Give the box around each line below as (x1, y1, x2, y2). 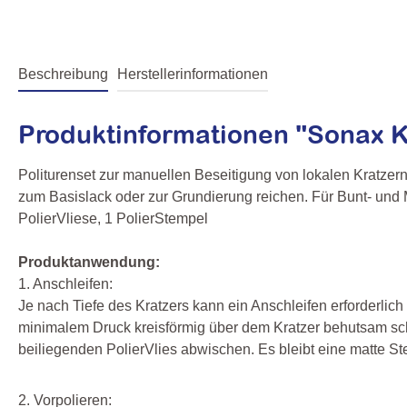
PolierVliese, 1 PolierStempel (18, 210, 208, 226)
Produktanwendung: (18, 253, 160, 270)
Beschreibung (18, 65, 108, 82)
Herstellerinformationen (117, 65, 268, 82)
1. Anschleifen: (18, 275, 113, 292)
